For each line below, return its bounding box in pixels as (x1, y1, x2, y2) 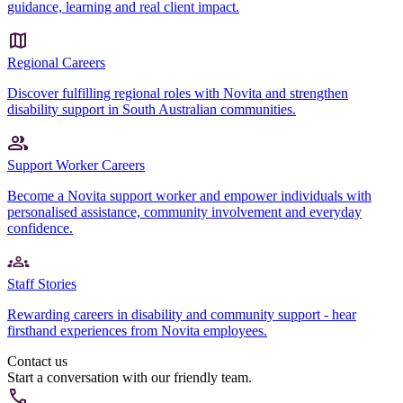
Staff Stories (7, 275, 76, 291)
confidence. (7, 219, 73, 236)
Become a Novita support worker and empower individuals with (7, 187, 372, 203)
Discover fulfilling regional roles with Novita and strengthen (7, 85, 348, 101)
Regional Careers (7, 54, 105, 70)
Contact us (7, 353, 67, 369)
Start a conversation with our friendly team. (7, 369, 252, 385)
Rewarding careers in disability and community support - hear (7, 306, 356, 322)
